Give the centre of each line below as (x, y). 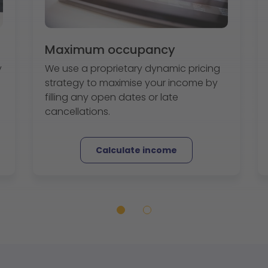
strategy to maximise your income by (131, 83)
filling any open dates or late (112, 97)
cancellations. (77, 112)
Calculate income (136, 150)
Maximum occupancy (110, 50)
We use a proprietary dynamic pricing (133, 68)
